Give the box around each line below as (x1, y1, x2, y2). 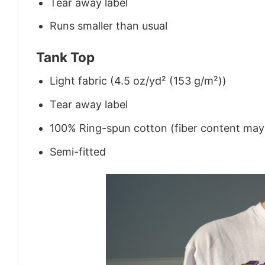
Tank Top (36, 49, 95, 65)
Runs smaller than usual (50, 20, 168, 33)
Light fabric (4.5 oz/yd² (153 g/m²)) (50, 75, 227, 88)
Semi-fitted (50, 145, 106, 158)
